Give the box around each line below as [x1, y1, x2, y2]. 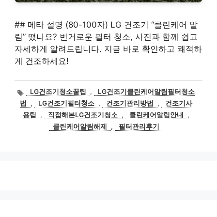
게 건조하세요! [15, 56, 69, 66]
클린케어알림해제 [53, 123, 107, 131]
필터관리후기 [119, 123, 159, 131]
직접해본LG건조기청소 [48, 111, 118, 119]
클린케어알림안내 [129, 111, 184, 119]
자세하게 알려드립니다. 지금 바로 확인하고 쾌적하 [15, 44, 202, 54]
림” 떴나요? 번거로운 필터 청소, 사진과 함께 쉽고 [15, 32, 198, 42]
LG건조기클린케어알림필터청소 [98, 88, 195, 96]
